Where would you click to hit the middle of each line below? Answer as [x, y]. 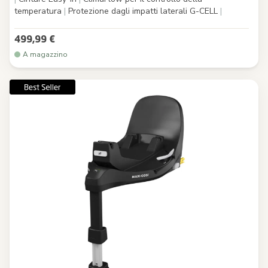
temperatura [39, 11]
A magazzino [45, 54]
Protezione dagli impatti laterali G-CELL [143, 11]
